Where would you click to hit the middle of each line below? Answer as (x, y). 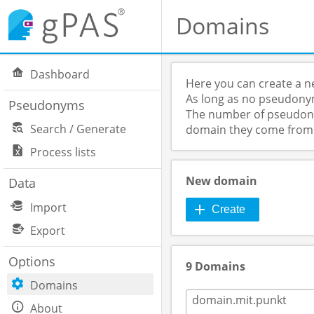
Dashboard (60, 74)
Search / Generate (78, 129)
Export (48, 230)
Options (32, 261)
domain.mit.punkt (239, 300)
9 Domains (216, 266)
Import (49, 207)
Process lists (63, 152)
